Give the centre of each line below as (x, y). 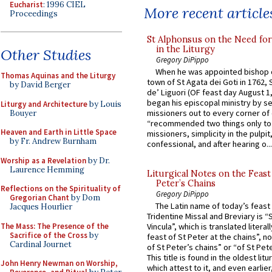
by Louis (104, 104)
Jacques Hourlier (41, 207)
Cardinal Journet (41, 244)
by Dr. (98, 160)
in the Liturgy (185, 49)
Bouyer (23, 113)
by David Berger (40, 85)
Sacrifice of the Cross (49, 235)
